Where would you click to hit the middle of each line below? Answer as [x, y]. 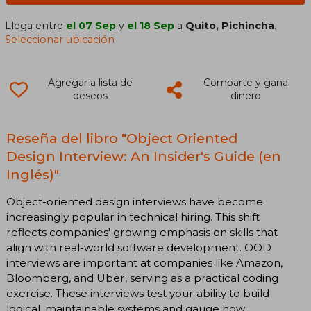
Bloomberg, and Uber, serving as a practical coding [142, 278]
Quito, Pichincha [230, 26]
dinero [245, 96]
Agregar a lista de [90, 83]
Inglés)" [33, 174]
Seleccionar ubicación [60, 40]
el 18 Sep [151, 26]
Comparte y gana [245, 83]
